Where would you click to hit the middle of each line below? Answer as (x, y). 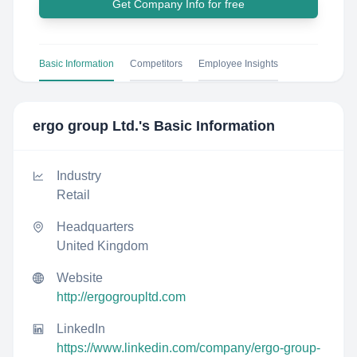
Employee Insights (238, 64)
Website (80, 278)
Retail (73, 195)
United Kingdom (102, 246)
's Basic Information (207, 126)
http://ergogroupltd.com (121, 297)
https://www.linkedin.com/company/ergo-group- (188, 348)
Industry (79, 176)
